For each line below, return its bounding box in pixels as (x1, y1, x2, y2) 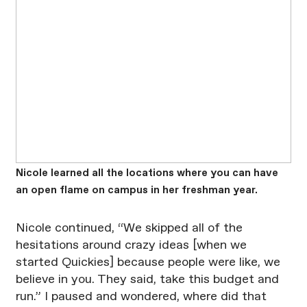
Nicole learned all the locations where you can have (15, 167, 278, 178)
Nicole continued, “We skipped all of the (15, 222, 243, 235)
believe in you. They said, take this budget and (15, 273, 279, 286)
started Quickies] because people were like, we (15, 256, 280, 269)
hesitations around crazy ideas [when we (15, 239, 247, 252)
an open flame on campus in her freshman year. (15, 184, 258, 195)
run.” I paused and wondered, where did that (15, 291, 267, 304)
